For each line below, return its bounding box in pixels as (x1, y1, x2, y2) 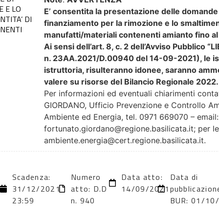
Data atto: (121, 171, 163, 183)
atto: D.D (70, 182, 108, 195)
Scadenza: (12, 171, 51, 183)
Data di (170, 171, 198, 183)
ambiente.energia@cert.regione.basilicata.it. (44, 135, 206, 145)
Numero (70, 171, 101, 183)
